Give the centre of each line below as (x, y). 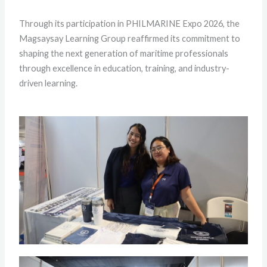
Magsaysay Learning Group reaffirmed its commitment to (130, 38)
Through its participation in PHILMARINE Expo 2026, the (130, 23)
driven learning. (49, 83)
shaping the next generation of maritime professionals (124, 53)
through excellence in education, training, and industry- (125, 68)
